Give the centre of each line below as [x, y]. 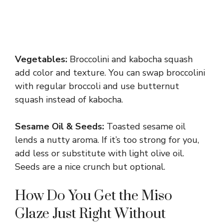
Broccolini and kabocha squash [130, 59]
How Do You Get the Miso [94, 196]
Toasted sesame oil [145, 126]
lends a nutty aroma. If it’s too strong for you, [107, 140]
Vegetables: [41, 59]
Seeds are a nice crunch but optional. [90, 167]
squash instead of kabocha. [69, 99]
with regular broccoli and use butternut [97, 86]
